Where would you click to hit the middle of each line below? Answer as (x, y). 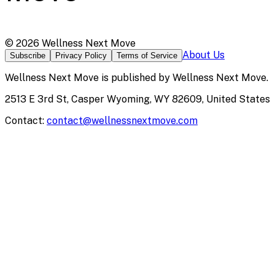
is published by (136, 78)
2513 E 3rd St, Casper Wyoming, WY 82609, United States (137, 99)
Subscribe (28, 56)
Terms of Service (147, 56)
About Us (203, 55)
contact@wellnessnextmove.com (122, 121)
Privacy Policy (81, 56)
